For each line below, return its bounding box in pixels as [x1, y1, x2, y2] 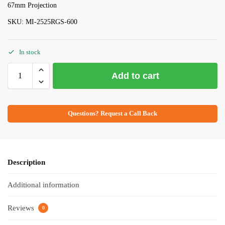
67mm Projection [8, 2, 57, 10]
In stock [19, 48, 41, 56]
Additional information [8, 181, 79, 189]
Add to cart [111, 70, 159, 81]
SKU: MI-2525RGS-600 [8, 18, 77, 26]
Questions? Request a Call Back [68, 109, 157, 117]
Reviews [8, 203, 36, 212]
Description [8, 158, 45, 166]
